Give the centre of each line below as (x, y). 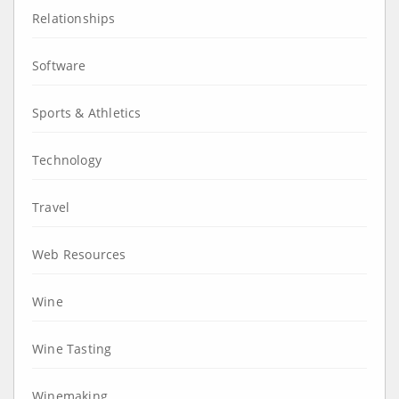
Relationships (74, 18)
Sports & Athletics (87, 112)
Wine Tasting (72, 348)
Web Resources (79, 254)
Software (59, 65)
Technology (67, 159)
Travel (51, 207)
